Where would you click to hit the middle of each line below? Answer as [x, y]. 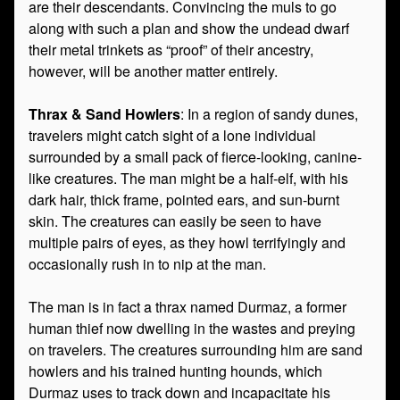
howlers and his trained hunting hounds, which [175, 371]
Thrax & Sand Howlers [104, 114]
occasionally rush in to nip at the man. [147, 264]
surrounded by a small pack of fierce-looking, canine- [195, 157]
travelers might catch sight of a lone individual [172, 135]
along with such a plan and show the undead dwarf [189, 28]
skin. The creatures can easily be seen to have [175, 221]
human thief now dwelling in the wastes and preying [192, 328]
